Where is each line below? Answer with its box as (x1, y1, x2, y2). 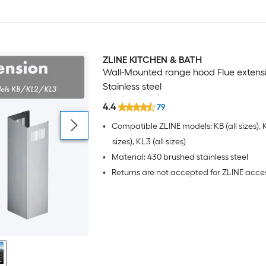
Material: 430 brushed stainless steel (111, 151, 248, 162)
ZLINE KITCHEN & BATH (102, 54, 202, 65)
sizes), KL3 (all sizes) (112, 136, 186, 147)
